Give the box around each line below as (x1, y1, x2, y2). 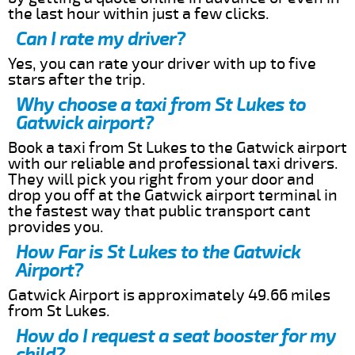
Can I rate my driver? (16, 27, 185, 51)
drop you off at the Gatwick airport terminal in (8, 185, 338, 205)
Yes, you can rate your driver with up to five (8, 53, 316, 74)
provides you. (8, 216, 104, 237)
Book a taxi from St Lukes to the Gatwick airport (8, 137, 347, 158)
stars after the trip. (8, 69, 146, 90)
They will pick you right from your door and (8, 169, 314, 189)
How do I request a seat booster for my (16, 324, 336, 348)
